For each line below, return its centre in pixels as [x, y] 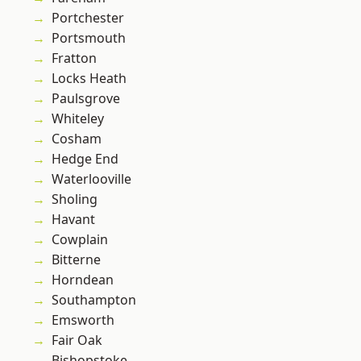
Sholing [75, 199]
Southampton [94, 300]
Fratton [74, 58]
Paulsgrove [86, 99]
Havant [73, 220]
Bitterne [76, 260]
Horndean [83, 280]
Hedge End [85, 159]
